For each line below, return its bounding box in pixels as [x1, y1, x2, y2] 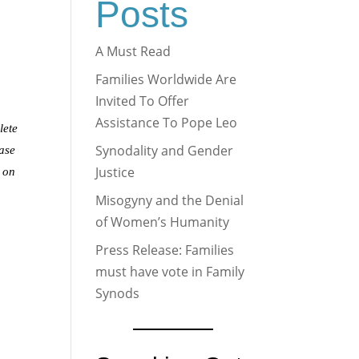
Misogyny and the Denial [95, 192, 244, 210]
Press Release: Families [95, 241, 235, 260]
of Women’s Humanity [95, 213, 230, 232]
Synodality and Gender [95, 142, 234, 160]
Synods [95, 284, 140, 303]
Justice [95, 163, 135, 182]
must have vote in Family [95, 263, 245, 281]
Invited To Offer [95, 92, 190, 111]
